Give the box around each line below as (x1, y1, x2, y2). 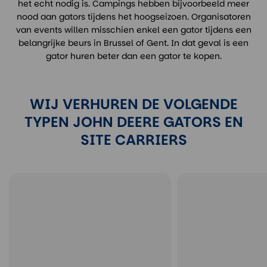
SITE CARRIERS (80, 130, 187, 150)
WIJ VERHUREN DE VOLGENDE (29, 94, 238, 114)
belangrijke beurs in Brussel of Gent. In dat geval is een (18, 37, 249, 49)
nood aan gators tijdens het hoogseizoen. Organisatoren (16, 11, 251, 23)
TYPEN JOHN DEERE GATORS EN (24, 112, 243, 132)
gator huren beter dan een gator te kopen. (45, 50, 222, 62)
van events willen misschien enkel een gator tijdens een (15, 24, 252, 36)
